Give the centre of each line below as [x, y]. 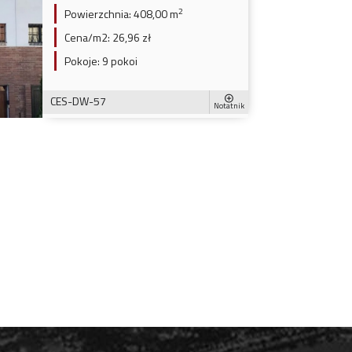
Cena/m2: [87, 37]
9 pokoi [118, 60]
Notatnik [229, 106]
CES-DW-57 [78, 101]
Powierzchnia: [97, 13]
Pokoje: [82, 60]
